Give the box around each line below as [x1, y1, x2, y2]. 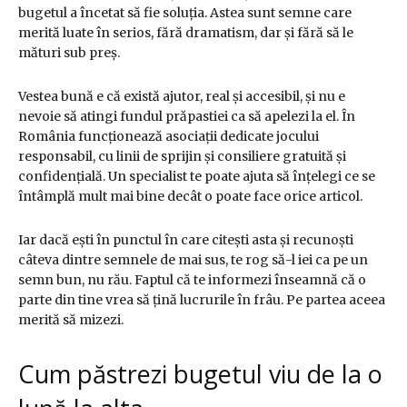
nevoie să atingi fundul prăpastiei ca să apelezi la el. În [18, 108, 355, 125]
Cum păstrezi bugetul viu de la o [18, 357, 382, 392]
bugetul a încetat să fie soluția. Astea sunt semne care [18, 5, 352, 22]
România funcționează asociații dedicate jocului [18, 128, 319, 145]
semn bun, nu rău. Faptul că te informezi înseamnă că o [18, 272, 366, 289]
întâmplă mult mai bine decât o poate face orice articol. [18, 188, 362, 205]
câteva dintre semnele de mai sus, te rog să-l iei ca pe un [18, 252, 368, 269]
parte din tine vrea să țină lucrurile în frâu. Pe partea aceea [18, 292, 385, 309]
